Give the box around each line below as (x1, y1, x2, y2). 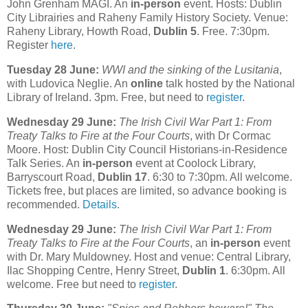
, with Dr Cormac (190, 129, 271, 142)
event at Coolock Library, (133, 157, 256, 169)
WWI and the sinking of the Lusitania (102, 63, 279, 76)
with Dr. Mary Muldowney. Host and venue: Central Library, (7, 250, 291, 263)
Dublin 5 (153, 25, 197, 38)
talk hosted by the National (163, 77, 295, 89)
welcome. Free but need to (7, 278, 139, 290)
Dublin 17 (98, 170, 147, 183)
